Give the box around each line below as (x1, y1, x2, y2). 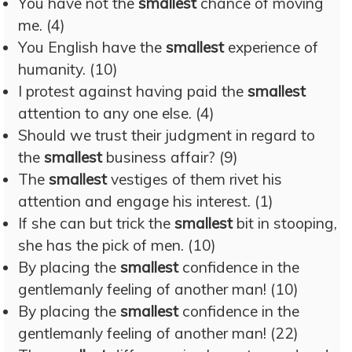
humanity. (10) (18, 60, 118, 79)
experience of (224, 38, 318, 57)
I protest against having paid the (18, 82, 247, 101)
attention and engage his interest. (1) (18, 192, 273, 211)
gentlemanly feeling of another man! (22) (18, 324, 299, 343)
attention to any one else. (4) (18, 104, 214, 123)
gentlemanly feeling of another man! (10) (18, 280, 299, 299)
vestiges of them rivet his (107, 170, 282, 189)
